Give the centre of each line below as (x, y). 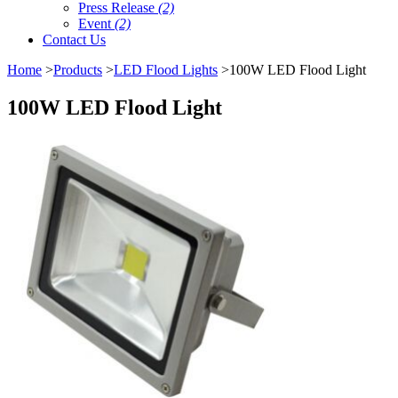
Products (78, 70)
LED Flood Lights (166, 70)
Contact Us (74, 40)
